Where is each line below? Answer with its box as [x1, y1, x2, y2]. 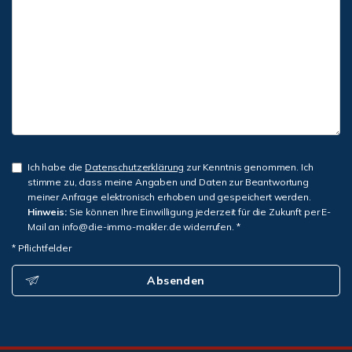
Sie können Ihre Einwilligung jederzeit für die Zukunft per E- [66, 206, 331, 218]
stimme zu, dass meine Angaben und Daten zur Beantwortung [27, 176, 309, 188]
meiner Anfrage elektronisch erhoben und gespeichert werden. [27, 191, 311, 203]
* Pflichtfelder [12, 242, 71, 254]
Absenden [147, 273, 205, 288]
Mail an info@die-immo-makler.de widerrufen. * [27, 221, 240, 233]
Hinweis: [27, 206, 67, 218]
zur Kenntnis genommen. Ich [184, 161, 313, 173]
